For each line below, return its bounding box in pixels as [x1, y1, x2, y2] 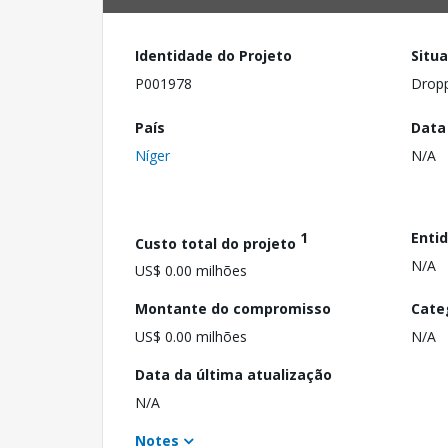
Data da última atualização [135, 365, 332, 385]
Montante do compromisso [135, 299, 331, 319]
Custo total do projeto [135, 233, 300, 253]
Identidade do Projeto [135, 46, 292, 65]
